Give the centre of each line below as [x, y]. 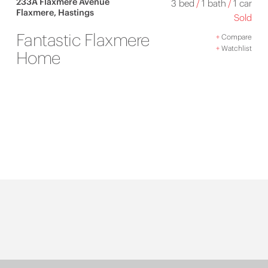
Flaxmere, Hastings [55, 12]
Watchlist [236, 48]
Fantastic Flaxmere [83, 40]
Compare [236, 36]
